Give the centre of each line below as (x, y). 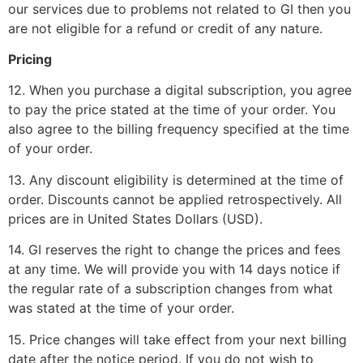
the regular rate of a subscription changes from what (171, 289)
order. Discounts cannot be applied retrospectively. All (175, 199)
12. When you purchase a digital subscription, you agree (180, 90)
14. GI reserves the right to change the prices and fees (174, 250)
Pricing (30, 60)
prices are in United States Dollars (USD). (135, 218)
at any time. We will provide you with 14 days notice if (174, 269)
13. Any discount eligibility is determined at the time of (176, 179)
